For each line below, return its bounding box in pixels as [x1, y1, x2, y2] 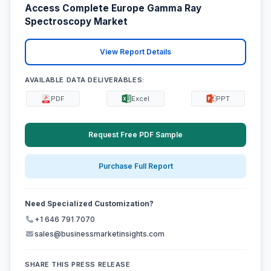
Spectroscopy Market [25, 16, 128, 28]
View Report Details [100, 47, 171, 57]
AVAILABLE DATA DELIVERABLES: [25, 75, 145, 84]
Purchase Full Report [98, 162, 173, 171]
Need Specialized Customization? [25, 199, 154, 209]
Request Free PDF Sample [88, 129, 183, 139]
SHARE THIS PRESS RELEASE [25, 260, 131, 269]
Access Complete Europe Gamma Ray [25, 2, 201, 15]
